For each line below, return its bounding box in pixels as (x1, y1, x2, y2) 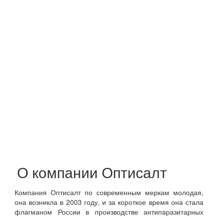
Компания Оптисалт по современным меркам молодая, (15, 187, 203, 197)
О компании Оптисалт (17, 162, 167, 182)
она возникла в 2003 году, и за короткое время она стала (15, 197, 203, 207)
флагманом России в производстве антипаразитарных (15, 207, 203, 217)
